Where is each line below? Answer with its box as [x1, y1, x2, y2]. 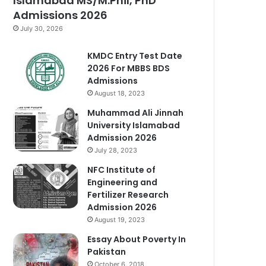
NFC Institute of [87, 164, 156, 176]
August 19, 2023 [94, 216, 145, 224]
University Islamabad [87, 119, 180, 132]
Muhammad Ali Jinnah [87, 107, 184, 119]
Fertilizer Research [87, 189, 169, 201]
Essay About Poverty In [87, 233, 186, 246]
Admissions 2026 [13, 8, 108, 23]
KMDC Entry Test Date [87, 50, 183, 62]
